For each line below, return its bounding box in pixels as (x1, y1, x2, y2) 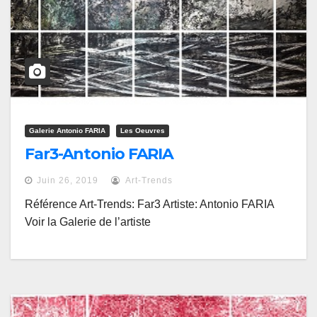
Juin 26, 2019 (37, 175, 98, 186)
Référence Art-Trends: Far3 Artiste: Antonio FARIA (25, 198, 279, 211)
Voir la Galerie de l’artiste (25, 216, 151, 229)
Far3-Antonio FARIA (25, 144, 174, 164)
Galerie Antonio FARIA (29, 127, 105, 135)
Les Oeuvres (120, 127, 165, 135)
